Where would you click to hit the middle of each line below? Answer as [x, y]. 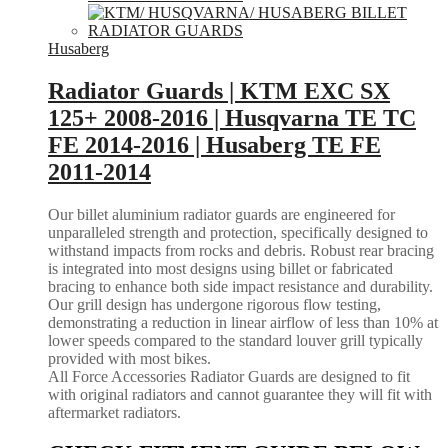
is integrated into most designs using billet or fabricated [220, 268]
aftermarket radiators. [114, 412]
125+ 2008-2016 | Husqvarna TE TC [232, 118]
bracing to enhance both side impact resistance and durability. [240, 286]
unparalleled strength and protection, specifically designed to [238, 232]
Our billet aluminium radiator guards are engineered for [221, 214]
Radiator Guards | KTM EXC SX [219, 91]
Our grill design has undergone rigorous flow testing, [214, 304]
